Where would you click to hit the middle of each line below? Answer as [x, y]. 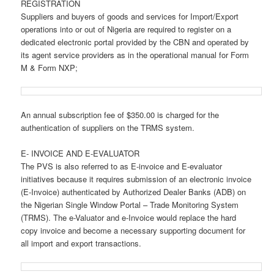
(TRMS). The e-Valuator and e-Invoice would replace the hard [129, 218]
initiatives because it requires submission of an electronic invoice [136, 179]
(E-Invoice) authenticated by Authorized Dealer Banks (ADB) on [134, 192]
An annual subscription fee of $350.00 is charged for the [120, 114]
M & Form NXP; [50, 67]
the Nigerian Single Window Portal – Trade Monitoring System [130, 205]
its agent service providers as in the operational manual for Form [135, 54]
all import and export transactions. [81, 243]
